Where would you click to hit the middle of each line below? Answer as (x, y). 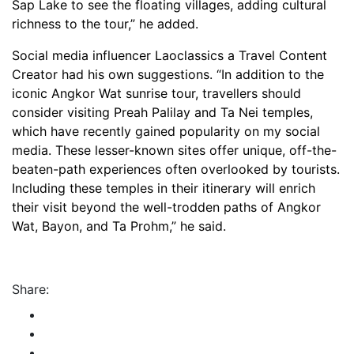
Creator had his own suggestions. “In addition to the (168, 74)
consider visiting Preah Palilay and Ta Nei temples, (162, 112)
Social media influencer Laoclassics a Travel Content (169, 55)
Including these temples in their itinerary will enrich (164, 188)
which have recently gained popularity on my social (166, 131)
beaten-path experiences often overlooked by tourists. (176, 169)
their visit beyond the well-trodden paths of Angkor (166, 207)
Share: (30, 289)
